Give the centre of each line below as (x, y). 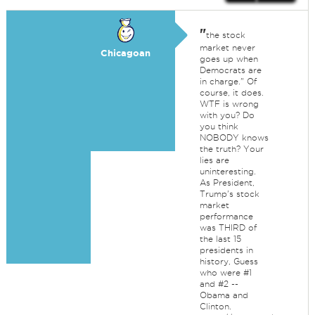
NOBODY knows (234, 137)
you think (219, 126)
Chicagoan (126, 53)
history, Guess (229, 261)
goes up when (229, 59)
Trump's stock (229, 194)
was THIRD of (228, 227)
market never (227, 47)
